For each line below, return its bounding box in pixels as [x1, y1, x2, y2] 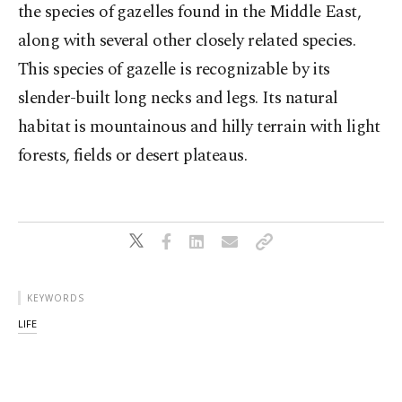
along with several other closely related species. [18, 28, 356, 54]
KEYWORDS [27, 292, 84, 304]
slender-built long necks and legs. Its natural [18, 85, 338, 111]
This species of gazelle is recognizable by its [18, 57, 330, 83]
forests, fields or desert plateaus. [18, 143, 248, 169]
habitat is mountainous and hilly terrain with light [18, 114, 380, 140]
